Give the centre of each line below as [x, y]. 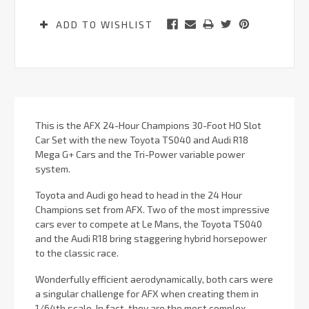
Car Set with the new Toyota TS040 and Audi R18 [142, 140]
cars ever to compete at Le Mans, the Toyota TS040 [149, 224]
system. [53, 169]
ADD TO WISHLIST [102, 25]
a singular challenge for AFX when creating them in [147, 293]
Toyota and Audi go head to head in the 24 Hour [139, 195]
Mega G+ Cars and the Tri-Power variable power [140, 154]
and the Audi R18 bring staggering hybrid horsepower [151, 239]
